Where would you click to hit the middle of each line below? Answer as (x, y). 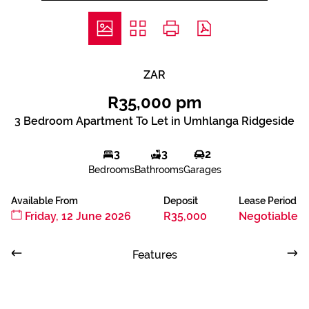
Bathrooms (159, 170)
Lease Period (268, 201)
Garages (202, 170)
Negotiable (268, 216)
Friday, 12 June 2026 (77, 216)
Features (154, 255)
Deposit (180, 201)
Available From (44, 201)
